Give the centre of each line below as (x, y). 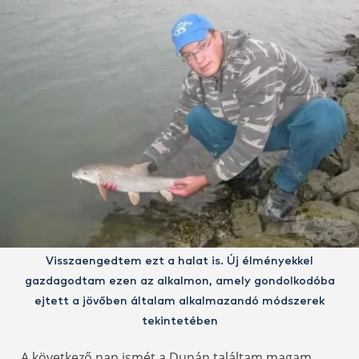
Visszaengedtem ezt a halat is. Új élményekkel (179, 262)
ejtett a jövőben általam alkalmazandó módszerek (179, 302)
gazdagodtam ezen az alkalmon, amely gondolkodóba (179, 282)
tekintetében (179, 322)
